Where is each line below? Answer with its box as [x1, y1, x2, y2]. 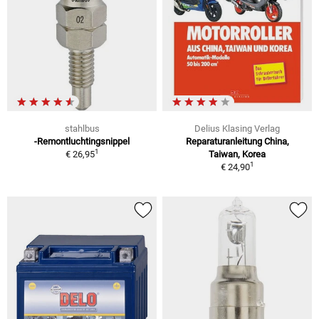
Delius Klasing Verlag [194, 122, 280, 134]
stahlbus [64, 122, 100, 134]
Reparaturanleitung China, [185, 135, 289, 147]
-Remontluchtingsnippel [34, 135, 130, 147]
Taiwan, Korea [209, 148, 266, 159]
